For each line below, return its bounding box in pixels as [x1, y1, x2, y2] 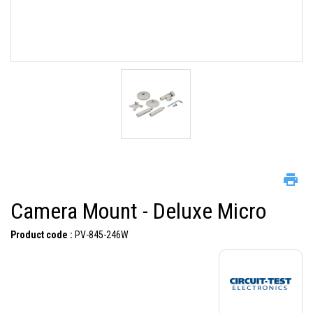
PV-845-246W [73, 228, 129, 240]
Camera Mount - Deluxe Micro [10, 197, 266, 224]
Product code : [10, 228, 73, 240]
